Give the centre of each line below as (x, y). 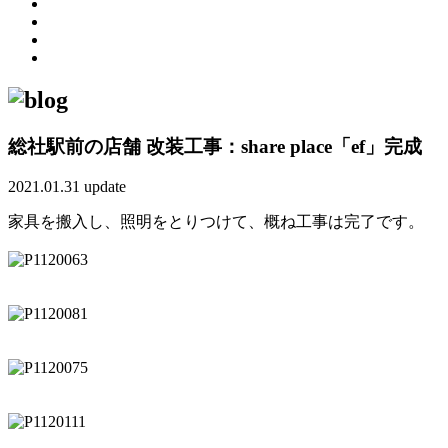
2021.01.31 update (67, 187)
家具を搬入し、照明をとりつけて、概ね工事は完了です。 (216, 222)
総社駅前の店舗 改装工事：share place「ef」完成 (215, 146)
